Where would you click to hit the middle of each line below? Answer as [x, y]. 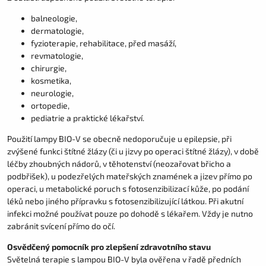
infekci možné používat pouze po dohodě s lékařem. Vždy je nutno [130, 214]
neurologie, [52, 93]
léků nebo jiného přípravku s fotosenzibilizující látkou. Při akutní [125, 201]
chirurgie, [49, 68]
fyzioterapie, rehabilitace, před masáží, [104, 43]
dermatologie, [57, 31]
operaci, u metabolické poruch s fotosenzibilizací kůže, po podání [128, 189]
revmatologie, [57, 56]
